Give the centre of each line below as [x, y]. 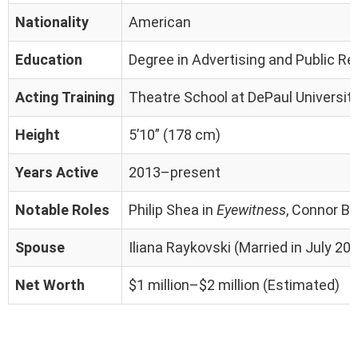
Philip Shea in [173, 209]
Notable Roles [62, 209]
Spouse [40, 247]
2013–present [175, 172]
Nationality [52, 22]
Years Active [57, 172]
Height [38, 134]
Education [49, 59]
